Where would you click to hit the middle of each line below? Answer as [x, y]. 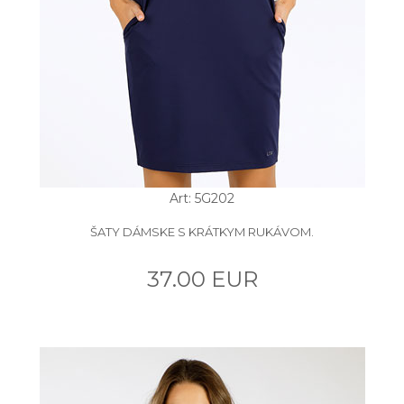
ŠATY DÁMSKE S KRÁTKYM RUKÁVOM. [202, 231]
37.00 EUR [202, 279]
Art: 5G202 [202, 198]
